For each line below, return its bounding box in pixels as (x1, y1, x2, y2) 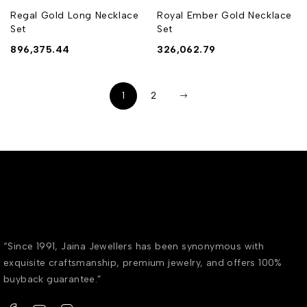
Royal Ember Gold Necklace (157, 10, 293, 21)
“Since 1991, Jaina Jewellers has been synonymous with (3, 241, 265, 252)
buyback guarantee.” (3, 273, 102, 285)
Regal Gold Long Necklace (10, 10, 139, 21)
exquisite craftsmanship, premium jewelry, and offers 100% (3, 257, 282, 269)
